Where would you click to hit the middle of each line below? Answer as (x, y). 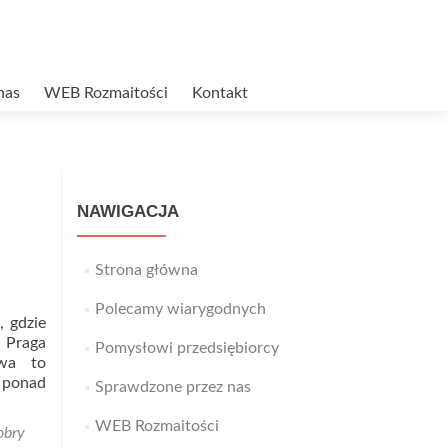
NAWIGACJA (128, 211)
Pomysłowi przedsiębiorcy (186, 348)
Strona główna (146, 270)
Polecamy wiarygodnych (180, 309)
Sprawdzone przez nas (172, 387)
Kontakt (220, 93)
